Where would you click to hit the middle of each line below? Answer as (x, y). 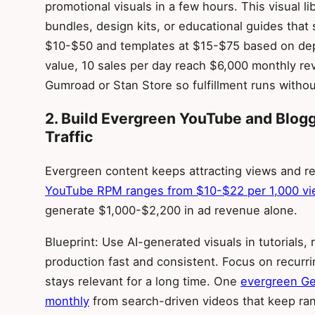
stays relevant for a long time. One (143, 281)
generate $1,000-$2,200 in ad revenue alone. (171, 211)
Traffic (69, 137)
